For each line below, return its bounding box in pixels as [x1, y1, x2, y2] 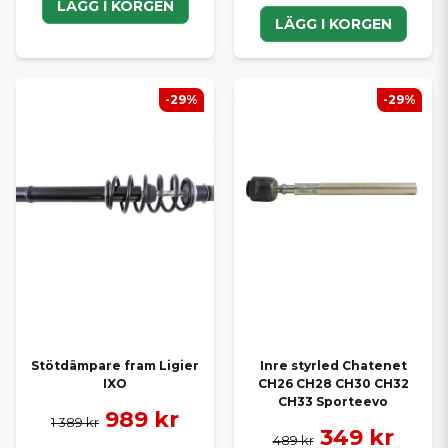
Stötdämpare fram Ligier [31, 358, 199, 374]
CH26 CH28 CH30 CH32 [257, 376, 409, 392]
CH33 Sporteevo [278, 394, 388, 410]
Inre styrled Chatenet [259, 358, 407, 374]
